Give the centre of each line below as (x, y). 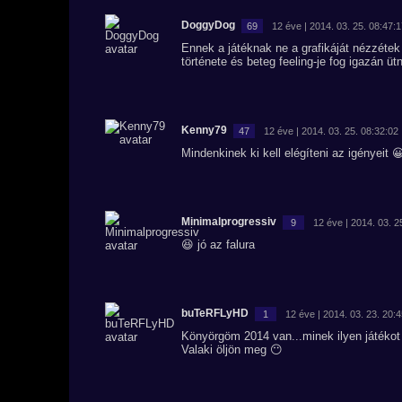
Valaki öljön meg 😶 (232, 350)
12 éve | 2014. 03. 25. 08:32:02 (331, 131)
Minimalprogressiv (229, 222)
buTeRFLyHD (215, 313)
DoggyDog (208, 25)
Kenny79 (204, 130)
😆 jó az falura (218, 245)
